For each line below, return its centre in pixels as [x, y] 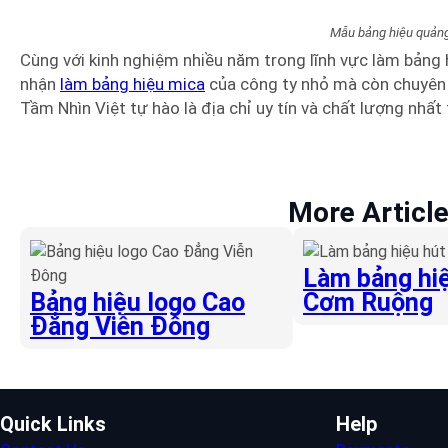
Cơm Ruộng [368, 303]
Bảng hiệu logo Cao [137, 303]
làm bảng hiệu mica [132, 83]
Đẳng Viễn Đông [120, 327]
